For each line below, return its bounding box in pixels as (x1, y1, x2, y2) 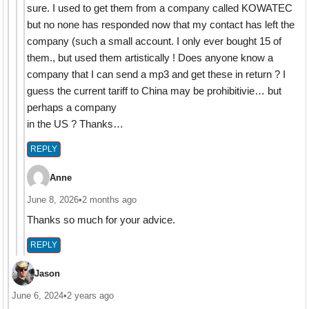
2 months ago (82, 195, 137, 206)
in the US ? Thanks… (27, 118, 124, 130)
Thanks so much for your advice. (27, 214, 176, 226)
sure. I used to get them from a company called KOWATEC (27, 2, 293, 14)
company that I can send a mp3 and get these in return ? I (27, 68, 286, 81)
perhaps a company (27, 101, 117, 114)
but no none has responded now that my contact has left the (27, 19, 295, 31)
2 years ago (66, 290, 114, 301)
